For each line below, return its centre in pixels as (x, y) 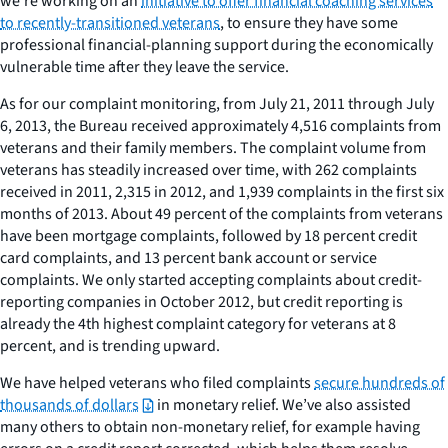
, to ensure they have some (309, 22)
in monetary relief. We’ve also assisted (282, 404)
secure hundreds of (379, 382)
